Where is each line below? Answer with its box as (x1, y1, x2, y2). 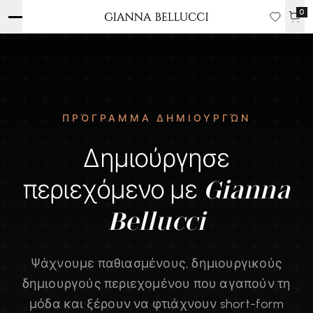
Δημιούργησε (83, 143, 230, 173)
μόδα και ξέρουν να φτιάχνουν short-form (29, 296, 284, 312)
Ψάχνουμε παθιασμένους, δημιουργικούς (30, 256, 283, 271)
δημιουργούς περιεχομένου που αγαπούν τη (22, 276, 291, 291)
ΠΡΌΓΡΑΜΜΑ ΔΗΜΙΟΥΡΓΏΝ (62, 112, 251, 124)
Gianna (203, 175, 290, 205)
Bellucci (107, 206, 206, 236)
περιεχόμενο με (23, 175, 203, 205)
